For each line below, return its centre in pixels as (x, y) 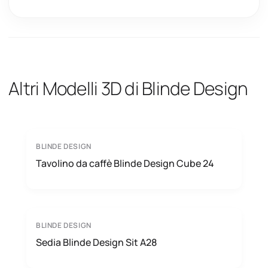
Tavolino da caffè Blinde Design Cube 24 (125, 163)
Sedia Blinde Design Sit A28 (96, 242)
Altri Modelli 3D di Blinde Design (128, 88)
